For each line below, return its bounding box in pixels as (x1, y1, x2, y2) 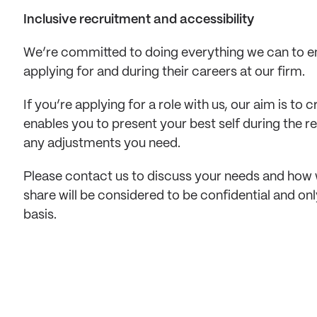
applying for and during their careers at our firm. (23, 66, 308, 79)
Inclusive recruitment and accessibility (23, 13, 254, 26)
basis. (23, 209, 57, 221)
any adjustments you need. (23, 137, 183, 150)
